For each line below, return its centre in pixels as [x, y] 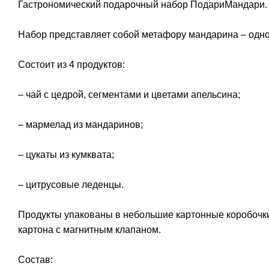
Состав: [35, 259]
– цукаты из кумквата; [66, 154]
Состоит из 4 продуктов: [71, 64]
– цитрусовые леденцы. [71, 184]
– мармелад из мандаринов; [80, 124]
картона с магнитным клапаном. [89, 229]
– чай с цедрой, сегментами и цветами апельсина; [129, 94]
